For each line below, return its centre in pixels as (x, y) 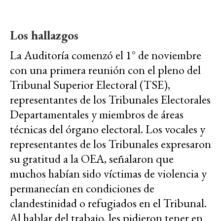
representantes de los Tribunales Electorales (110, 100)
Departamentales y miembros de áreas (97, 114)
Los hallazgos (44, 35)
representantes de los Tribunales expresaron (110, 144)
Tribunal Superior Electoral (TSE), (90, 85)
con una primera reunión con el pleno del (105, 70)
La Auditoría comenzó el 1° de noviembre (106, 55)
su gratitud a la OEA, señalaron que (92, 159)
